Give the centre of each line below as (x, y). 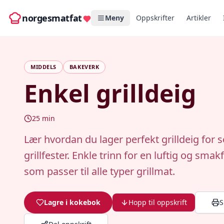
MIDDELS (43, 67)
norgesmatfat (52, 18)
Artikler (198, 18)
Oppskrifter (155, 18)
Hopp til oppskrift (158, 202)
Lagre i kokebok (72, 202)
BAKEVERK (84, 67)
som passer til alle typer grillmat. (99, 171)
